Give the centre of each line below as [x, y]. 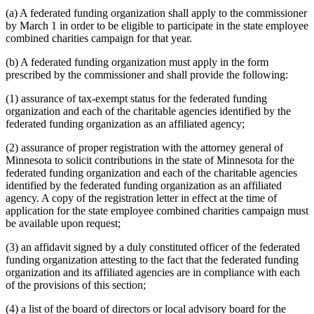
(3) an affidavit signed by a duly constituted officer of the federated [153, 247]
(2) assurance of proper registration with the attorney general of [144, 148]
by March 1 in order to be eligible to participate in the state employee [157, 26]
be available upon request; [63, 224]
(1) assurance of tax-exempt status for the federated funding [136, 99]
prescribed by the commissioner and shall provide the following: [147, 75]
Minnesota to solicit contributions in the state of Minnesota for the [150, 161]
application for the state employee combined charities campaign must [157, 211]
